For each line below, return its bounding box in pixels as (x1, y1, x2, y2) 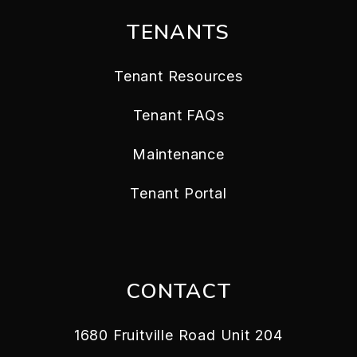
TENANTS (127, 18, 230, 46)
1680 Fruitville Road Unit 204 (73, 327, 284, 343)
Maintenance (132, 146, 225, 163)
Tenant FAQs (132, 107, 225, 124)
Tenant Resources (114, 68, 243, 84)
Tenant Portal (130, 185, 227, 202)
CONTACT (125, 277, 232, 305)
